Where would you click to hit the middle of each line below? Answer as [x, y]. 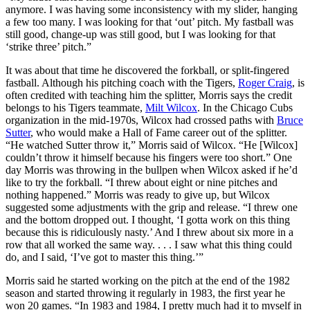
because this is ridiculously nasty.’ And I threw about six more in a [149, 232]
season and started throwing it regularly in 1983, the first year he [145, 293]
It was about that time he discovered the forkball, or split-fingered [147, 70]
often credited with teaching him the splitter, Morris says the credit [149, 95]
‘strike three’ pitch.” [48, 46]
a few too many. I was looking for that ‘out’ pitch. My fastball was [149, 21]
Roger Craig [265, 82]
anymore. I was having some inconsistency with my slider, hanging [152, 9]
